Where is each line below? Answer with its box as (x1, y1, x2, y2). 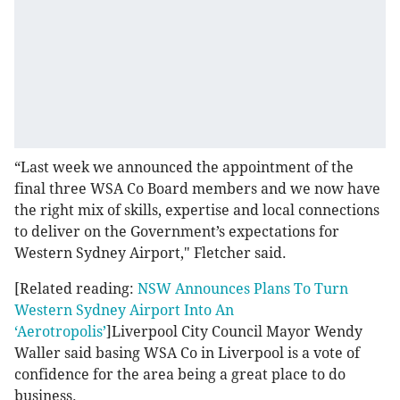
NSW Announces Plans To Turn (137, 280, 348, 298)
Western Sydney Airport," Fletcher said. (14, 245, 287, 262)
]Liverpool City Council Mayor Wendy (106, 323, 362, 341)
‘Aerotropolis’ (14, 323, 106, 341)
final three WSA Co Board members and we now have (14, 180, 380, 198)
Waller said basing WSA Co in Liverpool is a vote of (14, 345, 360, 362)
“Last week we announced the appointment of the (14, 159, 354, 177)
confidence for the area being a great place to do (14, 366, 346, 384)
